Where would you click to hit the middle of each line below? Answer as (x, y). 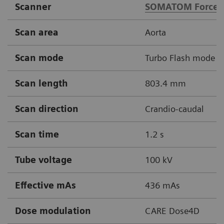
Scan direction (47, 109)
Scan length (41, 83)
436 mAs (162, 185)
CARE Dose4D (172, 211)
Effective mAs (45, 185)
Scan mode (39, 58)
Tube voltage (43, 160)
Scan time (37, 134)
